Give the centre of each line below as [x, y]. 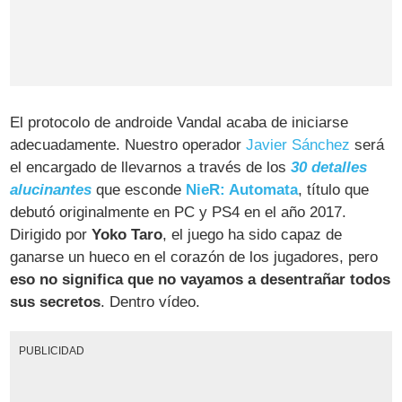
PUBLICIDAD [51, 351]
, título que [334, 190]
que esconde [139, 190]
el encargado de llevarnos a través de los [151, 168]
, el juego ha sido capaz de [253, 235]
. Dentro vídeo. [151, 302]
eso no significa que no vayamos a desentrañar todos [201, 280]
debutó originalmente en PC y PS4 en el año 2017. [179, 213]
